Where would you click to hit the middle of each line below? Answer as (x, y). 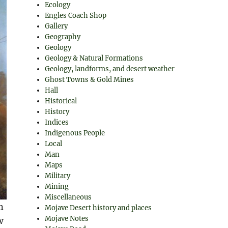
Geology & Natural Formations (94, 58)
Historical (61, 101)
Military (58, 176)
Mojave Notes (67, 219)
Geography (63, 37)
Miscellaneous (68, 197)
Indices (57, 122)
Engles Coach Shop (76, 16)
